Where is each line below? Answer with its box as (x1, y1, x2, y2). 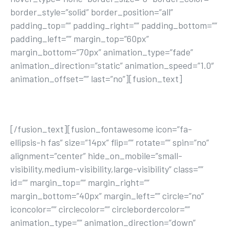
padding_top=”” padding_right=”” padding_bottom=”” (10, 20, 217, 31)
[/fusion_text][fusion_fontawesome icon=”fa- (10, 123, 192, 135)
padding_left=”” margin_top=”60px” (10, 33, 149, 44)
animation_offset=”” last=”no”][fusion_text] (10, 73, 182, 84)
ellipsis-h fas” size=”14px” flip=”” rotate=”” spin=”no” (10, 137, 209, 148)
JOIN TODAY (83, 97, 147, 116)
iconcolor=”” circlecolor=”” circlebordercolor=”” (10, 203, 190, 215)
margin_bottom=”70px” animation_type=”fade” (10, 46, 193, 57)
